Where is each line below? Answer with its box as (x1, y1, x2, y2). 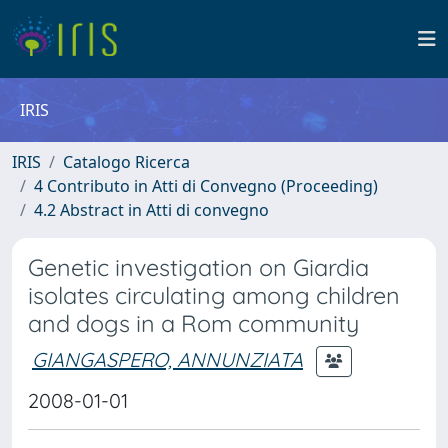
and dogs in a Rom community (28, 309, 359, 338)
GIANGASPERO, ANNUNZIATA (32, 346, 303, 372)
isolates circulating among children (28, 281, 400, 310)
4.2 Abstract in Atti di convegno (34, 199, 269, 221)
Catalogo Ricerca (63, 151, 190, 173)
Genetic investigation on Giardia (28, 253, 369, 282)
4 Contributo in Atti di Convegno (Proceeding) (34, 175, 378, 197)
